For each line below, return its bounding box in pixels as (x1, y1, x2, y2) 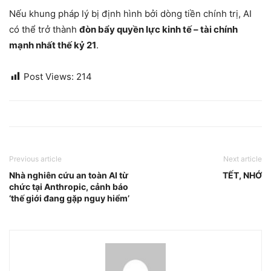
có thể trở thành (9, 24, 79, 36)
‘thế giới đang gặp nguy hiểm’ (9, 193, 129, 204)
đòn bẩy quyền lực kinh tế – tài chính (79, 24, 238, 36)
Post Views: (24, 71, 74, 83)
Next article (223, 154, 262, 164)
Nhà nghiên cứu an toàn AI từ (9, 170, 128, 181)
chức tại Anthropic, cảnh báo (9, 181, 128, 192)
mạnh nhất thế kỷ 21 (9, 39, 96, 51)
